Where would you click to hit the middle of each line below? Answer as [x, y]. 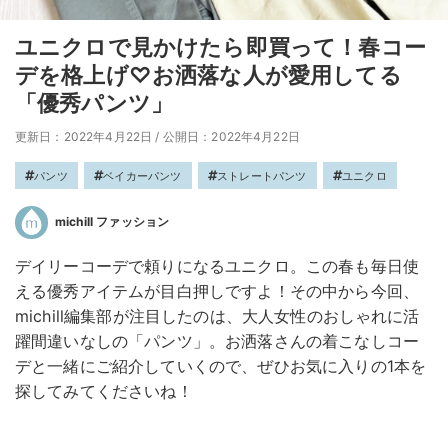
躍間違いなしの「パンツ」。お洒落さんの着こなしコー [217, 341]
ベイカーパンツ [142, 176]
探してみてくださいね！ [104, 391]
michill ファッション [112, 222]
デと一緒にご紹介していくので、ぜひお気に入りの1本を [221, 366]
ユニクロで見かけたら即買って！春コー [220, 47]
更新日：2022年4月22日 [84, 137]
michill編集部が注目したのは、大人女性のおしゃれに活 [217, 316]
